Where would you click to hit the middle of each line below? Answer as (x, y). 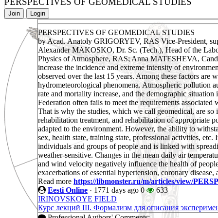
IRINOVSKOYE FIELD (77, 199)
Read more (56, 182)
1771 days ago (116, 190)
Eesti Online (68, 190)
